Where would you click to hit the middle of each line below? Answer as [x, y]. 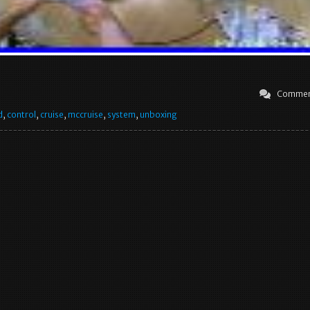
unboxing [158, 115]
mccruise [85, 115]
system [121, 115]
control [21, 115]
